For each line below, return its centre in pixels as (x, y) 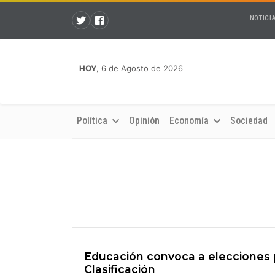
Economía (190, 121)
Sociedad (249, 121)
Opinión (144, 121)
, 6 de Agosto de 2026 (140, 68)
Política (93, 121)
